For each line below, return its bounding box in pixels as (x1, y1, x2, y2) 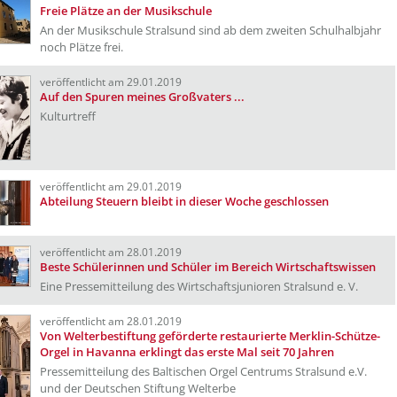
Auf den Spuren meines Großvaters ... (40, 89, 245, 105)
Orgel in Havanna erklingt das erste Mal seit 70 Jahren (40, 344, 334, 360)
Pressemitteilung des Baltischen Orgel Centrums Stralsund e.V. (40, 363, 367, 379)
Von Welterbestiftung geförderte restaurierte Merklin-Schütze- (40, 328, 380, 344)
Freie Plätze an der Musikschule (40, 3, 212, 19)
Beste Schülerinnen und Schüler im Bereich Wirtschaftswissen (40, 259, 376, 275)
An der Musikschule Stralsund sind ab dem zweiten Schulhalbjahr (40, 22, 381, 38)
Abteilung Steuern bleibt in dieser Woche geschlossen (40, 193, 329, 209)
